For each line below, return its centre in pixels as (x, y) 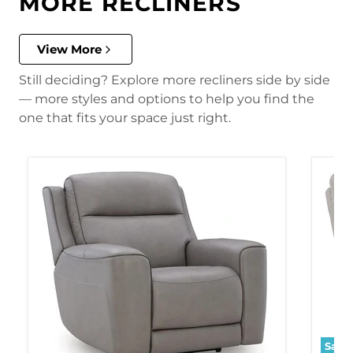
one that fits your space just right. (125, 118)
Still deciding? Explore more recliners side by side (175, 80)
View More (69, 50)
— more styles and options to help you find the (167, 99)
